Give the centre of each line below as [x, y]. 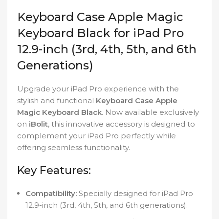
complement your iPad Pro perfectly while [97, 136]
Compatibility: [51, 194]
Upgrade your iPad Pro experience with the [98, 89]
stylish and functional [56, 101]
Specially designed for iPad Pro [135, 194]
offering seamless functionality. [74, 148]
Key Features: [54, 171]
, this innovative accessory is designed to [121, 124]
